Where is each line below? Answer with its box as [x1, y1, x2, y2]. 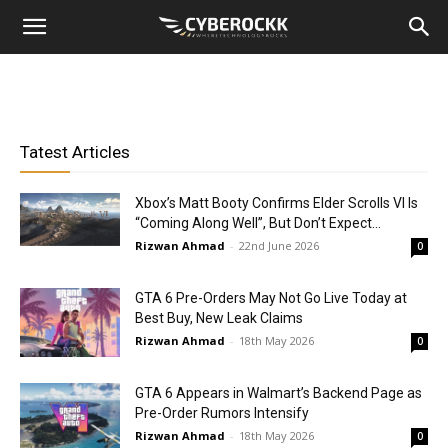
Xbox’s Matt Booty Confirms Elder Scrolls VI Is [135, 195, 418, 211]
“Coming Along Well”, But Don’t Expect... [135, 215, 381, 231]
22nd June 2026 [239, 238, 319, 253]
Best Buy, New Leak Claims [135, 310, 303, 326]
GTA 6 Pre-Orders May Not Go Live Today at [135, 290, 407, 306]
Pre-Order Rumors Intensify [135, 405, 309, 421]
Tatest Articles [20, 142, 130, 162]
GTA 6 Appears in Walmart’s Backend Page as [135, 385, 422, 401]
